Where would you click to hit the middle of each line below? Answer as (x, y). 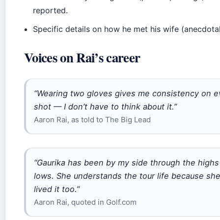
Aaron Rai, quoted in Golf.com (85, 202)
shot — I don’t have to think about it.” (105, 107)
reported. (51, 11)
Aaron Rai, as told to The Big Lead (92, 120)
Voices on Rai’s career (82, 57)
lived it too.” (57, 189)
